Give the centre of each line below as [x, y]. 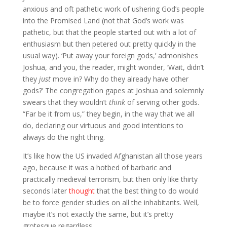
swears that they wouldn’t [66, 102]
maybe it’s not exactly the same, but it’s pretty [98, 214]
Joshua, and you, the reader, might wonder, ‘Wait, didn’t [113, 67]
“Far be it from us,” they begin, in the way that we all [108, 113]
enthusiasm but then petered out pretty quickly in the [109, 44]
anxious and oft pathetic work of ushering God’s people [113, 9]
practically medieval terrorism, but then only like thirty [110, 179]
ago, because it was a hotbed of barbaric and [97, 167]
